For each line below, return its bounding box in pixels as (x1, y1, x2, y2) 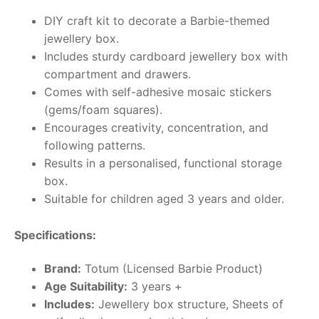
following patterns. (43, 137, 145, 152)
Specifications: (14, 227, 96, 242)
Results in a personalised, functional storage (43, 155, 282, 170)
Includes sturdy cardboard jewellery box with (43, 48, 288, 63)
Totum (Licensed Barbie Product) (80, 261, 263, 276)
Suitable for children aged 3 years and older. (43, 191, 284, 206)
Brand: (43, 261, 81, 276)
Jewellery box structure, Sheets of (94, 297, 283, 312)
